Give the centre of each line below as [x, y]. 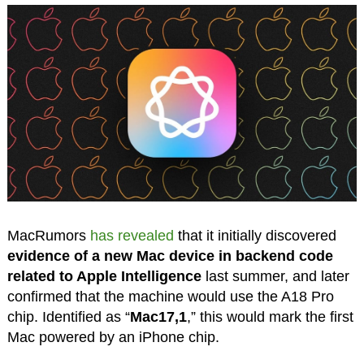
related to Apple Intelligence [104, 277]
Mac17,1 [158, 317]
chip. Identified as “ [68, 317]
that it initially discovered [255, 236]
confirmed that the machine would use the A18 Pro [170, 297]
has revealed [132, 236]
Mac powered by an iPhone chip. [113, 338]
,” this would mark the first [270, 317]
